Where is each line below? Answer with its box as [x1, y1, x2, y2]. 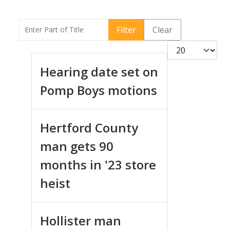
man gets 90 [40, 137, 113, 155]
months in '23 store [40, 156, 156, 173]
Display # [167, 40, 203, 52]
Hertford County [40, 119, 138, 136]
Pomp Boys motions [40, 81, 157, 99]
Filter [117, 24, 136, 35]
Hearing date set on [40, 63, 158, 80]
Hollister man [40, 212, 121, 229]
